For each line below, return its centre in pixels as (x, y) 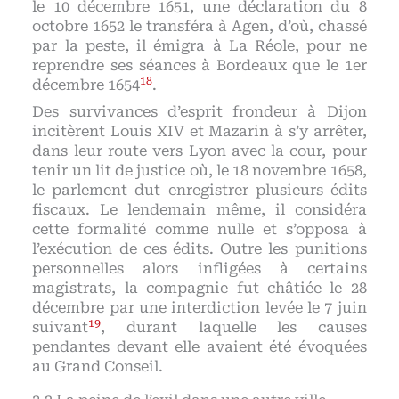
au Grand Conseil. (98, 366)
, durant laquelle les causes (234, 327)
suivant (61, 327)
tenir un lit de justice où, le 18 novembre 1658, (199, 170)
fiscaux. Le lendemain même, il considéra (199, 209)
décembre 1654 (86, 85)
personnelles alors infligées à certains (199, 268)
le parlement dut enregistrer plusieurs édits (199, 190)
